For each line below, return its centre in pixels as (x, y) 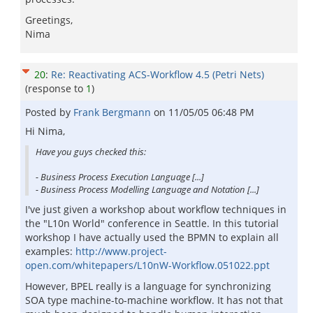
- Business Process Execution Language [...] (120, 177)
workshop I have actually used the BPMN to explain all (152, 237)
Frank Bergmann (114, 112)
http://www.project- (121, 251)
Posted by (49, 112)
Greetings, (49, 20)
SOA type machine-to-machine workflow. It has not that (154, 300)
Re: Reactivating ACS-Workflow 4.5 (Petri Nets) (158, 74)
